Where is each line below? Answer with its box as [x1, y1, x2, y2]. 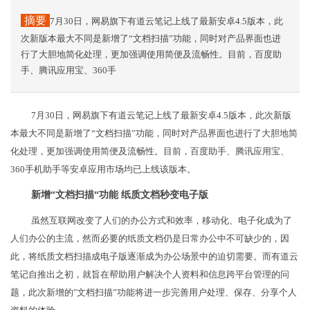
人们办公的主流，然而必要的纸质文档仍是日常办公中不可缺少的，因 [10, 233, 289, 244]
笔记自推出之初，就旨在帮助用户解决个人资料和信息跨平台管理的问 [10, 269, 289, 280]
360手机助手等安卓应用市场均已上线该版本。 [10, 164, 196, 175]
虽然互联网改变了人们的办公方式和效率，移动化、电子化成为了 [31, 215, 292, 226]
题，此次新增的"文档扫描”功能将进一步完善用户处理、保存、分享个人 [10, 287, 297, 298]
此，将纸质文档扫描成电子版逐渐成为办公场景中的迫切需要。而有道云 [10, 251, 298, 262]
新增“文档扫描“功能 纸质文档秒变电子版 [31, 190, 208, 201]
